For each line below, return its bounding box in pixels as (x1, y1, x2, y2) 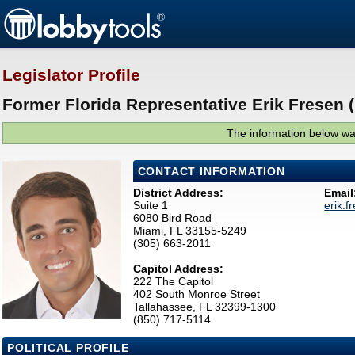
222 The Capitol (132, 275, 213, 288)
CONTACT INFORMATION (137, 165, 285, 178)
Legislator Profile (2, 66, 140, 85)
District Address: (132, 186, 223, 200)
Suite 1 (132, 199, 168, 212)
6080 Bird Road (132, 212, 212, 225)
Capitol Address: (132, 262, 223, 276)
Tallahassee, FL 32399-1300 (132, 300, 276, 314)
